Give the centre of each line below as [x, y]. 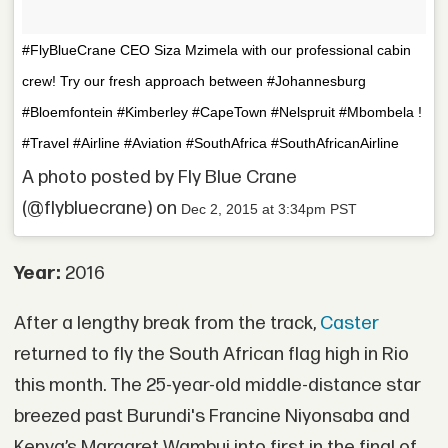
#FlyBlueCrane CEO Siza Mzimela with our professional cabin [217, 50]
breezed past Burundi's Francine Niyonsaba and [211, 416]
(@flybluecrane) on [102, 208]
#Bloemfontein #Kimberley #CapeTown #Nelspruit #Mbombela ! [222, 112]
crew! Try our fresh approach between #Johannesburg [194, 81]
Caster [349, 323]
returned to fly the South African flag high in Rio [211, 354]
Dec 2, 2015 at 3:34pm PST [269, 208]
